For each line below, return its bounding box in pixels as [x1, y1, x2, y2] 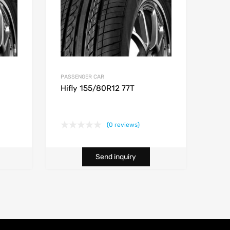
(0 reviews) [106, 121, 140, 129]
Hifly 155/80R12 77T [60, 84, 135, 93]
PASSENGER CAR [60, 73, 104, 81]
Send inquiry [95, 152, 137, 162]
